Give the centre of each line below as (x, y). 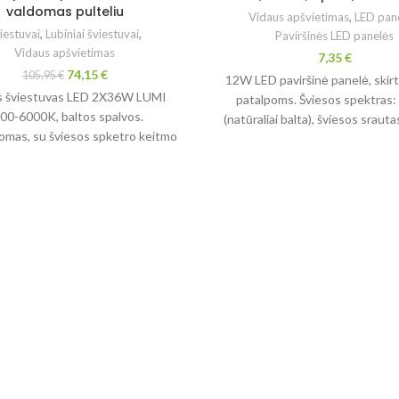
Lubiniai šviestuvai (92, 33)
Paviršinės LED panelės (334, 35)
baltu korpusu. (334, 138)
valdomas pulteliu (65, 11)
